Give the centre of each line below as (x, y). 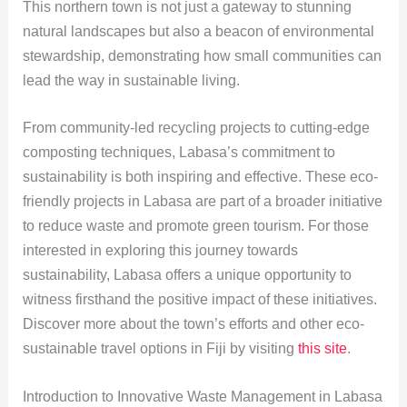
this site (322, 349)
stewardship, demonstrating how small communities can (202, 55)
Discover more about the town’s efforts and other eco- (193, 324)
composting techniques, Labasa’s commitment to (179, 153)
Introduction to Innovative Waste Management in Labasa (202, 397)
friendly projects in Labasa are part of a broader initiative (202, 202)
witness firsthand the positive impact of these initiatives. (199, 300)
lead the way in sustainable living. (131, 80)
